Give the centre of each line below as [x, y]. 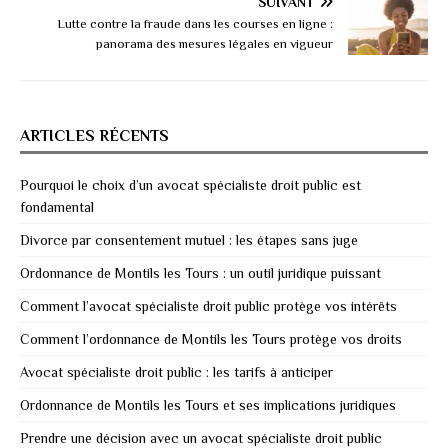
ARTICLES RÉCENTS [94, 135]
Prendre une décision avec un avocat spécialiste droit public [201, 437]
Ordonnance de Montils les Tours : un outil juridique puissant [200, 272]
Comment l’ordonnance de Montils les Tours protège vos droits [211, 338]
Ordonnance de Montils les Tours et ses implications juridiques [208, 404]
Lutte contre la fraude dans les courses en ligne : [195, 23]
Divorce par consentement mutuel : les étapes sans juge [189, 239]
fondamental [57, 206]
